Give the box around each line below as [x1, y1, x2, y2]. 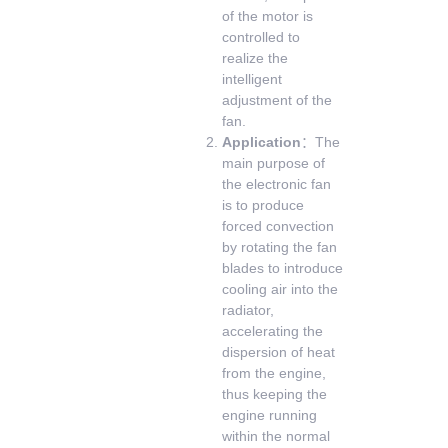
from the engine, [222, 365, 327, 381]
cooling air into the [222, 281, 339, 297]
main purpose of [222, 155, 326, 171]
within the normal [222, 428, 331, 444]
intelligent [222, 71, 283, 87]
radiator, [222, 302, 275, 318]
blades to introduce [222, 260, 344, 276]
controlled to [222, 29, 301, 45]
